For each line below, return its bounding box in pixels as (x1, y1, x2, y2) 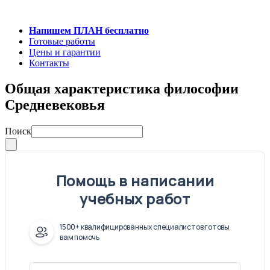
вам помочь (60, 231, 99, 242)
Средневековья (5, 96, 105, 113)
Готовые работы (29, 36, 95, 46)
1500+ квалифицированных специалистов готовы (60, 221, 230, 232)
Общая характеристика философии (5, 80, 239, 96)
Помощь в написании (55, 170, 215, 190)
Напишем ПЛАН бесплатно (29, 25, 149, 36)
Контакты (29, 58, 69, 68)
